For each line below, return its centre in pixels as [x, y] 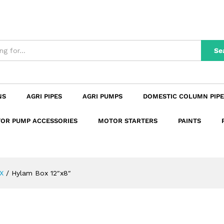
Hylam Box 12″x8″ [41, 173]
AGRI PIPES [44, 96]
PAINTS [189, 121]
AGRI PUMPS [102, 96]
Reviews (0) [34, 15]
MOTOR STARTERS [128, 121]
